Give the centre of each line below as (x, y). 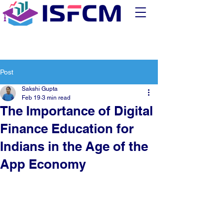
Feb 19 (31, 98)
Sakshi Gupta (40, 89)
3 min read (56, 98)
